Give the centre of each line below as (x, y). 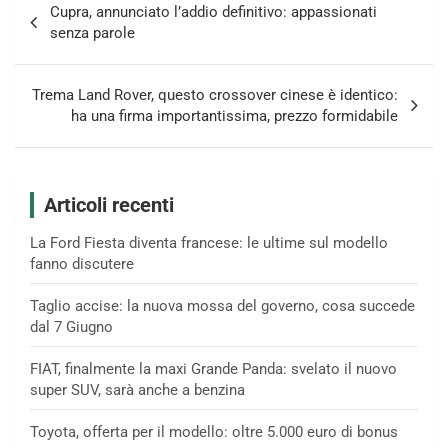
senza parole (92, 32)
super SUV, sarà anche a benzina (137, 389)
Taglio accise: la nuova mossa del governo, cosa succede (222, 305)
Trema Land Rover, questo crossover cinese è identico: (215, 94)
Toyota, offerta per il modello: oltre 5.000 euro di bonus (214, 431)
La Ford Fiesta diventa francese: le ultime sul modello (209, 242)
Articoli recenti (109, 204)
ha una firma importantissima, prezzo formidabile (234, 115)
